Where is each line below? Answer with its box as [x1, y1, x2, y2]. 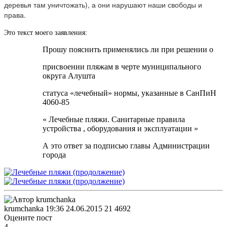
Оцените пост [4, 213, 52, 222]
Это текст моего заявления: [4, 28, 87, 36]
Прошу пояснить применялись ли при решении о [42, 45, 213, 54]
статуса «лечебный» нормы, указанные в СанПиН [42, 88, 216, 97]
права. [4, 9, 26, 20]
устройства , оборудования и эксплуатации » [42, 124, 198, 133]
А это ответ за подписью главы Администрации [42, 141, 210, 150]
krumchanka [4, 204, 44, 213]
